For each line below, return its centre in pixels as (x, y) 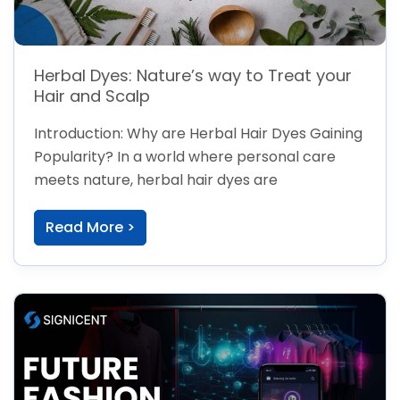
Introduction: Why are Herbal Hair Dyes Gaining (198, 134)
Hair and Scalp (92, 96)
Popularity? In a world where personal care (184, 157)
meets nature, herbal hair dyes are (155, 180)
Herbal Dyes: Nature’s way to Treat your (192, 75)
